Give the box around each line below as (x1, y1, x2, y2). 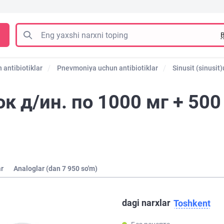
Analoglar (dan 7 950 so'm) (13, 164, 97, 172)
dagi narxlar (122, 197, 172, 208)
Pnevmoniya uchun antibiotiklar (57, 64, 158, 72)
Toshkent (173, 198, 210, 209)
